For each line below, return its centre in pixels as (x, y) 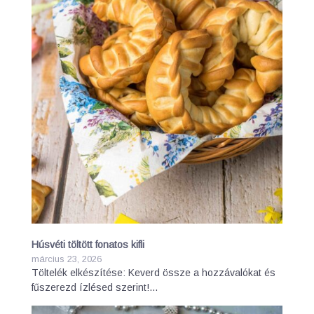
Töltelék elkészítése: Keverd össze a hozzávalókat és (153, 273)
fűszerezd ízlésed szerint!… (95, 287)
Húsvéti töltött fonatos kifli (88, 245)
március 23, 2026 (67, 259)
